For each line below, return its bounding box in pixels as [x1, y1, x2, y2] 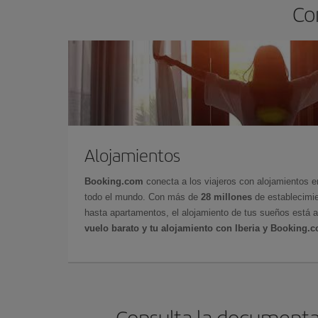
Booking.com [84, 175, 143, 187]
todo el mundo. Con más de [84, 191, 201, 202]
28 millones [201, 191, 252, 202]
